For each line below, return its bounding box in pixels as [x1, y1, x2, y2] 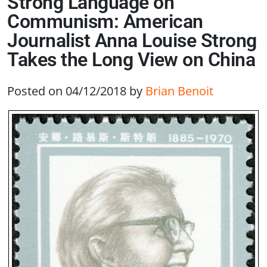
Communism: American [7, 10, 203, 33]
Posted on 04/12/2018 [7, 82, 126, 100]
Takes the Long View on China [7, 48, 255, 72]
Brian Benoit [145, 82, 213, 100]
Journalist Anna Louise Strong [7, 29, 257, 52]
